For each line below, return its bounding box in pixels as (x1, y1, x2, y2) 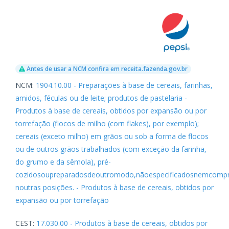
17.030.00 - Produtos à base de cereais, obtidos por (36, 218, 208, 228)
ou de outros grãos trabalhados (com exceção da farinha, (15, 144, 207, 154)
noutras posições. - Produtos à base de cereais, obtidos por (15, 182, 214, 192)
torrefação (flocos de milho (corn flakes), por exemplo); (15, 118, 199, 128)
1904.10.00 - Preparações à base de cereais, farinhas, (36, 80, 213, 90)
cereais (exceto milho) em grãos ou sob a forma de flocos (15, 131, 209, 141)
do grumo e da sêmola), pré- (15, 156, 111, 167)
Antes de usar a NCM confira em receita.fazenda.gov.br (25, 64, 188, 73)
